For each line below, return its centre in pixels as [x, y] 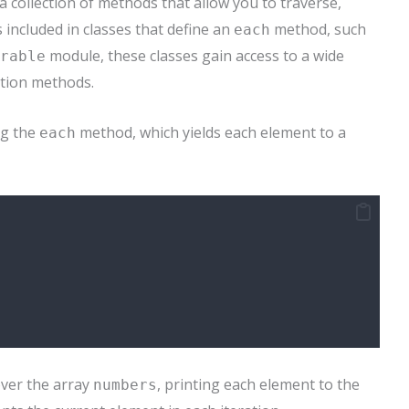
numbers [125, 384]
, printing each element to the [258, 384]
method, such [318, 30]
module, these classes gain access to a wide [195, 56]
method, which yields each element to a [211, 132]
